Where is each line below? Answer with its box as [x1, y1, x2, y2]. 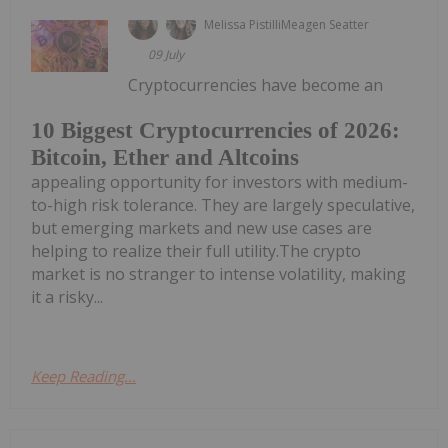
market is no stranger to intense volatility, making [31, 262, 406, 285]
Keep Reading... [31, 365, 136, 386]
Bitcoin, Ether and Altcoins [31, 144, 299, 170]
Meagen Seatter [281, 16, 370, 34]
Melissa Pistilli [204, 16, 282, 34]
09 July [148, 46, 185, 64]
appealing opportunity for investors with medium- [31, 170, 408, 193]
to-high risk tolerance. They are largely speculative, [31, 193, 415, 216]
